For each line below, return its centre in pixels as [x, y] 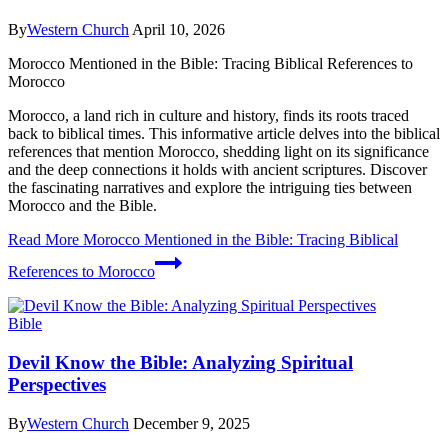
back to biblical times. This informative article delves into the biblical [224, 134]
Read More [43, 240]
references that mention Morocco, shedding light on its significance [218, 152]
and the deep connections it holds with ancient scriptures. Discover [217, 170]
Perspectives [57, 384]
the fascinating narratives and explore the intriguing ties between [210, 188]
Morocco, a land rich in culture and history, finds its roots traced [208, 116]
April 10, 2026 [178, 30]
